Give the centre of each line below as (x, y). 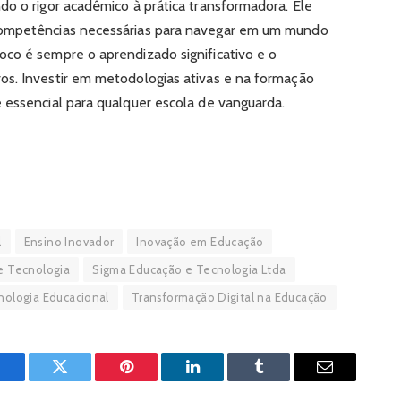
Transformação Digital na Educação (229, 297)
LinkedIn (221, 380)
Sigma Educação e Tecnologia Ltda (189, 269)
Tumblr (281, 380)
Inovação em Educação (200, 241)
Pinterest (153, 380)
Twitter (82, 380)
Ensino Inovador (69, 241)
